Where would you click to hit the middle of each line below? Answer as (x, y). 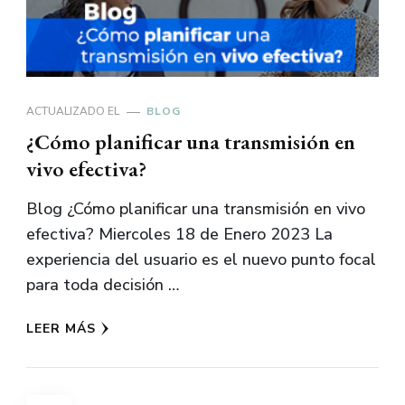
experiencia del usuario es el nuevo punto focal (201, 260)
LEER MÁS (61, 329)
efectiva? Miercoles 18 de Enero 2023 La (179, 235)
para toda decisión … (103, 285)
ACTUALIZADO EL (74, 112)
